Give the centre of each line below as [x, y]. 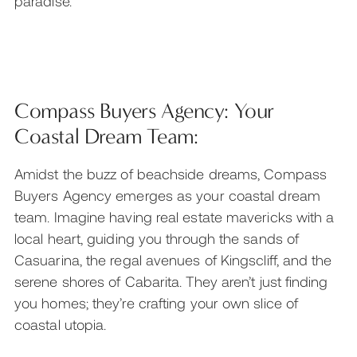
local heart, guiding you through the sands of [157, 238]
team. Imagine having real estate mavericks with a [175, 216]
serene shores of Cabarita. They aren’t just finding [171, 281]
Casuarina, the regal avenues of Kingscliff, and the [173, 259]
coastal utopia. [61, 324]
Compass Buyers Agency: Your [145, 110]
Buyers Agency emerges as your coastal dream [167, 195]
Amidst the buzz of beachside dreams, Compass [171, 173]
